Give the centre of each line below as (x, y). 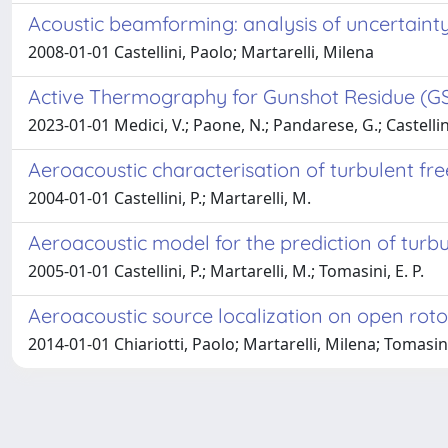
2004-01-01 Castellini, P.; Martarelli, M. (169, 198)
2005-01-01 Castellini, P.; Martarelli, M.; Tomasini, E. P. (226, 271)
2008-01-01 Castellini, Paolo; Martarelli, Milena (201, 52)
